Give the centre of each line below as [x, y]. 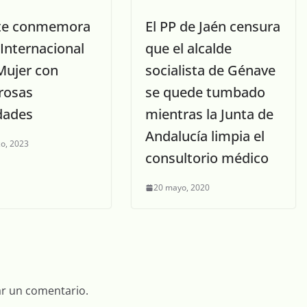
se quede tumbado [205, 93]
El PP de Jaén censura [213, 27]
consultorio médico [207, 158]
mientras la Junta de [209, 114]
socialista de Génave [210, 71]
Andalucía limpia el [205, 136]
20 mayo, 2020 [182, 188]
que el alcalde [188, 49]
